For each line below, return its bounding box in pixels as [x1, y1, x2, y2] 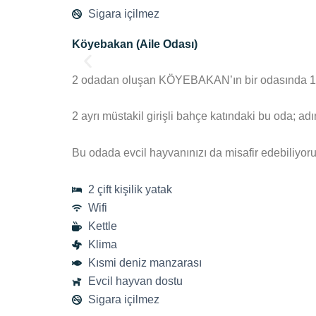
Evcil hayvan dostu [87, 274, 183, 287]
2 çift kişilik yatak [87, 183, 172, 195]
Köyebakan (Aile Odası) [72, 38, 197, 51]
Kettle [87, 219, 117, 232]
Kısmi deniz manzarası [87, 256, 202, 269]
